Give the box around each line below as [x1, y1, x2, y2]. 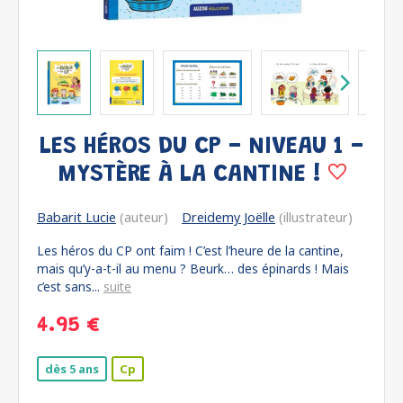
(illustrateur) [275, 209, 353, 226]
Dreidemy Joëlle [182, 209, 275, 226]
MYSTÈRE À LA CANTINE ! [57, 163, 328, 187]
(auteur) [116, 209, 168, 226]
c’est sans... [37, 278, 103, 295]
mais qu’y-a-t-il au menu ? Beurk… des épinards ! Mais [37, 260, 349, 277]
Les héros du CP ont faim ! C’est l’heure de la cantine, [37, 242, 344, 259]
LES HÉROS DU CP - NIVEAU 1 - [40, 135, 363, 159]
